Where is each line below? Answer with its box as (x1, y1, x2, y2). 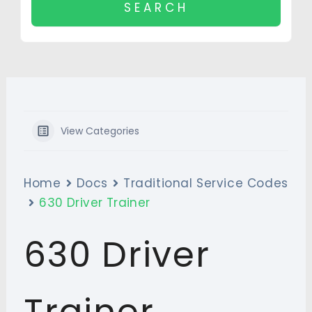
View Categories (61, 124, 140, 138)
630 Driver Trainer (39, 194, 150, 211)
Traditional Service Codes (123, 175, 288, 192)
